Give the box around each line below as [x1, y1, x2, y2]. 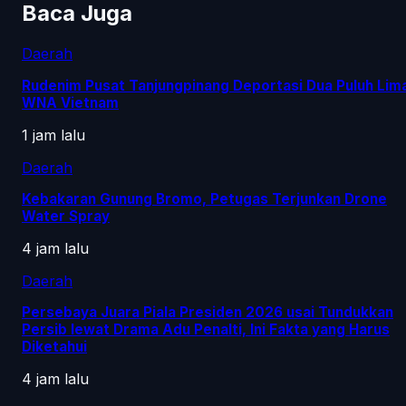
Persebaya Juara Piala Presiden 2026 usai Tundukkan [22, 303, 393, 321]
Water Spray [22, 207, 110, 225]
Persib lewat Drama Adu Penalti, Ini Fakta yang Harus [22, 320, 390, 338]
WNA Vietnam [22, 93, 119, 111]
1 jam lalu [22, 125, 85, 144]
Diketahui [22, 337, 87, 355]
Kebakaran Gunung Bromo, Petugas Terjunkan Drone [22, 189, 387, 208]
